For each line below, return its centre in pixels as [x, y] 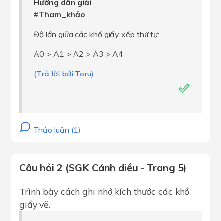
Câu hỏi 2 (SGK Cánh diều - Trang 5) [103, 167]
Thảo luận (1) [56, 130]
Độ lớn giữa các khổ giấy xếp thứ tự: [96, 34]
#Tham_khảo [59, 14]
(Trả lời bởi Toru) [64, 74]
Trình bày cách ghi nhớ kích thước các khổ [104, 191]
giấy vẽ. [35, 204]
